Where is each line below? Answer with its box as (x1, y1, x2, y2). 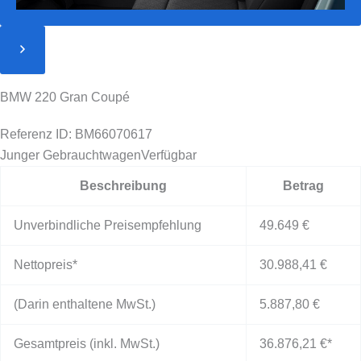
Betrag (283, 179, 324, 193)
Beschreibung (80, 179, 167, 193)
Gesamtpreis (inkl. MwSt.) (14, 337, 160, 351)
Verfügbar (141, 148, 197, 163)
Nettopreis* (14, 258, 77, 272)
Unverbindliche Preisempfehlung (14, 218, 201, 233)
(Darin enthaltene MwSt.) (14, 297, 156, 312)
